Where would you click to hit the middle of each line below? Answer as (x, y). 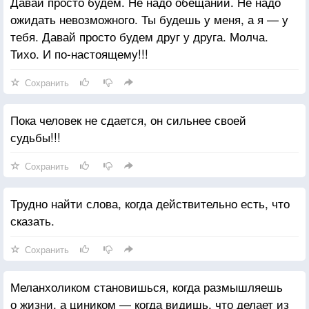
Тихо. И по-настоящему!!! (79, 53)
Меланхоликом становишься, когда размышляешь (147, 286)
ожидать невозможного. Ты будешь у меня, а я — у (149, 19)
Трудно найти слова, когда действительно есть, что (150, 203)
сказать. (32, 220)
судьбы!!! (36, 137)
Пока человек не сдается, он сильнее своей (128, 119)
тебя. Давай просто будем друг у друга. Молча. (139, 36)
